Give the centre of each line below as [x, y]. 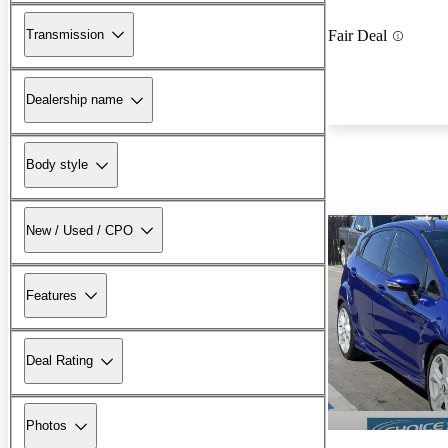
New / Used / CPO [79, 230]
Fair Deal [357, 36]
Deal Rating [59, 361]
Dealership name [74, 100]
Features [51, 295]
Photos [46, 426]
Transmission [65, 34]
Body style [57, 165]
